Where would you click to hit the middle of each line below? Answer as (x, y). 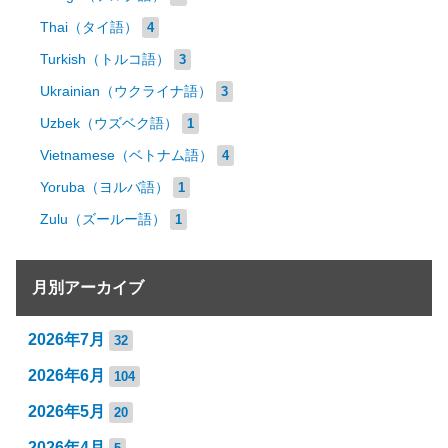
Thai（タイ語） (89, 27)
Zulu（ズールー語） (103, 219)
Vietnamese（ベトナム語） (126, 155)
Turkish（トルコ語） (105, 59)
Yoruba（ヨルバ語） (104, 187)
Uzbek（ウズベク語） (109, 123)
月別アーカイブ (88, 287)
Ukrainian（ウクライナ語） (126, 91)
